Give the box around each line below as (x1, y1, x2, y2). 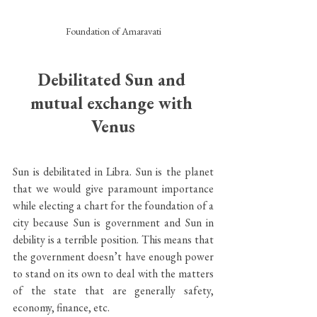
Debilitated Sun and (37, 68, 190, 91)
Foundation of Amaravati (65, 24, 161, 38)
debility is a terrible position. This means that (13, 231, 214, 247)
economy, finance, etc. (13, 299, 112, 315)
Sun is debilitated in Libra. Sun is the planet (13, 163, 214, 179)
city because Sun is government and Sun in (13, 214, 214, 230)
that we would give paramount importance (13, 180, 214, 196)
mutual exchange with (30, 91, 197, 114)
